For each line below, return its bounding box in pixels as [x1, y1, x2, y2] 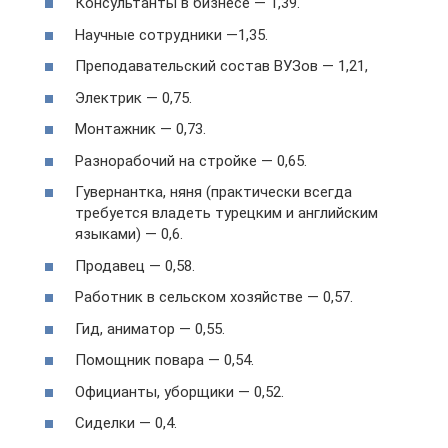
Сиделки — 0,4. [75, 414, 177, 433]
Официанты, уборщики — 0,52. [75, 382, 284, 401]
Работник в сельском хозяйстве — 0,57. [75, 288, 353, 307]
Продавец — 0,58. [75, 256, 195, 275]
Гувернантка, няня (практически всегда [75, 183, 352, 202]
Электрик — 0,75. [75, 88, 192, 107]
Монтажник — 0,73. [75, 120, 206, 139]
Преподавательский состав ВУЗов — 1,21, [75, 57, 368, 76]
